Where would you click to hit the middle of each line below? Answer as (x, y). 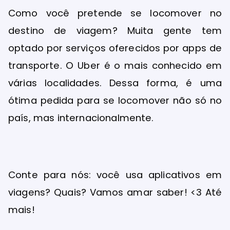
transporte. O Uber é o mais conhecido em (115, 66)
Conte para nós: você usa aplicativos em (115, 175)
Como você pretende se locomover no (115, 13)
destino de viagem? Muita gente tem (115, 31)
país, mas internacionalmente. (81, 118)
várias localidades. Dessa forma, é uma (115, 83)
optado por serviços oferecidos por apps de (115, 48)
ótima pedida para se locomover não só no (115, 101)
